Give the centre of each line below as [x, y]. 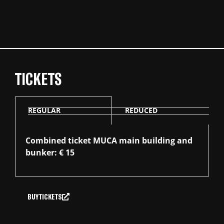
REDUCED [141, 110]
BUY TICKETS [44, 196]
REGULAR [44, 110]
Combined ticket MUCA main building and [109, 141]
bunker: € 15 [50, 153]
